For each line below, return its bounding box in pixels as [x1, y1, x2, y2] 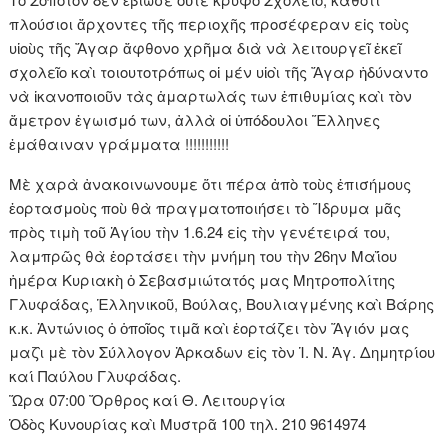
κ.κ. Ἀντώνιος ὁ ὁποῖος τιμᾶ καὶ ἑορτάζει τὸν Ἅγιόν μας [9, 317, 410, 339]
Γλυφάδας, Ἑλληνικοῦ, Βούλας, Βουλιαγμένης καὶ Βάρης [9, 293, 435, 315]
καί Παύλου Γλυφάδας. [9, 365, 182, 387]
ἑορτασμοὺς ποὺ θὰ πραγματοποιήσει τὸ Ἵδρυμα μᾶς [9, 197, 402, 219]
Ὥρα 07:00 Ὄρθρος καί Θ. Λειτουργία [9, 389, 287, 411]
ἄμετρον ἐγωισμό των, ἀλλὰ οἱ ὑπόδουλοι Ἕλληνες [9, 109, 381, 131]
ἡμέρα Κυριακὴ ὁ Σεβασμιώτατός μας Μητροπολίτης [9, 269, 396, 291]
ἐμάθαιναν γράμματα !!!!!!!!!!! [9, 133, 230, 155]
